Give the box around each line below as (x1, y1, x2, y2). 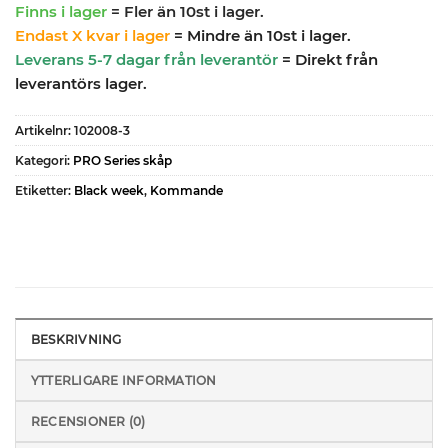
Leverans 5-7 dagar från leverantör (15, 49, 278, 69)
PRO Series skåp (73, 153, 172, 169)
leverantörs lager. (15, 73, 147, 93)
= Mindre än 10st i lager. (174, 25, 351, 45)
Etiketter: (15, 183, 74, 199)
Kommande (150, 183, 223, 199)
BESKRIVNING (31, 332, 122, 348)
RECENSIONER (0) (31, 414, 146, 430)
